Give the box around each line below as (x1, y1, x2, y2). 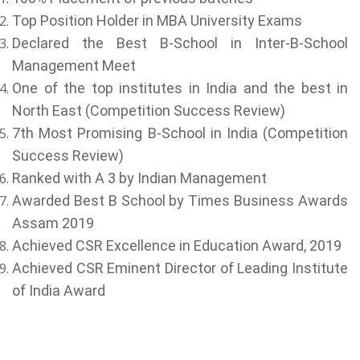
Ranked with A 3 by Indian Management (12, 170, 267, 186)
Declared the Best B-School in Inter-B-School (12, 35, 348, 51)
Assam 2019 (12, 215, 94, 231)
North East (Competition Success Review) (12, 102, 285, 119)
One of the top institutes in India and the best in (12, 80, 348, 96)
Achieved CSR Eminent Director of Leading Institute (12, 260, 348, 276)
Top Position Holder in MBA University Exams (12, 12, 302, 29)
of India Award (12, 282, 105, 299)
